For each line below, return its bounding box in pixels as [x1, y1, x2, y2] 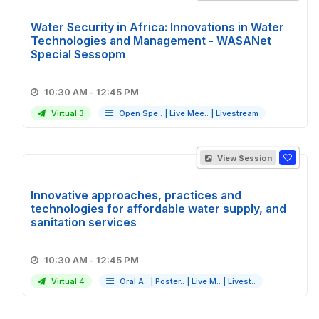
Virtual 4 [49, 276, 85, 286]
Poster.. [155, 276, 184, 286]
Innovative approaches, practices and [31, 188, 241, 202]
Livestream [216, 108, 258, 118]
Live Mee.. [169, 108, 209, 118]
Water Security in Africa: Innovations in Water [31, 20, 284, 34]
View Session [215, 153, 272, 163]
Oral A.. [120, 276, 148, 286]
